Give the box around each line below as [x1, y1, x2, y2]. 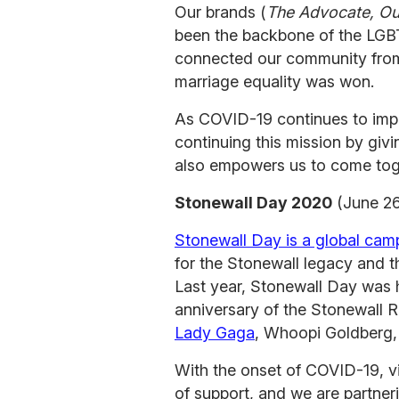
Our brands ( [175, 3, 266, 22]
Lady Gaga [175, 323, 255, 343]
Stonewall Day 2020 [175, 193, 332, 213]
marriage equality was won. [175, 72, 374, 92]
